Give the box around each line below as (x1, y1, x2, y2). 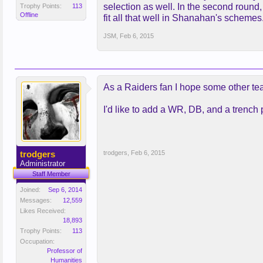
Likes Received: (20, 207, 66, 214)
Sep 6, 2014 (48, 186, 82, 193)
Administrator (20, 159, 65, 168)
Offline (20, 11, 38, 18)
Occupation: (20, 238, 55, 245)
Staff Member (32, 170, 70, 177)
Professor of (47, 247, 82, 254)
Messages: (20, 197, 52, 204)
